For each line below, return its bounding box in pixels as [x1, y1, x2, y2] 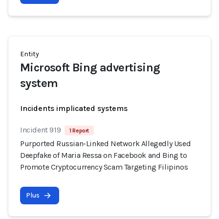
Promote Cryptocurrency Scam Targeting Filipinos [20, 162, 188, 172]
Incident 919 [20, 125, 61, 134]
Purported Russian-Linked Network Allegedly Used [20, 139, 191, 148]
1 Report [69, 127, 89, 134]
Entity [20, 50, 39, 58]
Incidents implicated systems [20, 104, 128, 113]
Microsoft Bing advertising [20, 61, 160, 74]
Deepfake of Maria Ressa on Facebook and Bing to [20, 151, 187, 160]
